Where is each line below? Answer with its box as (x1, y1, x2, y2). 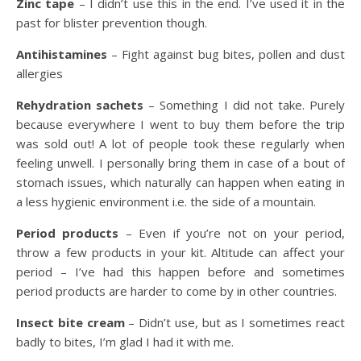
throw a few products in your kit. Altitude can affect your (16, 244, 345, 260)
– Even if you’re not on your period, (118, 225, 346, 241)
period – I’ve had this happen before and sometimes (16, 263, 345, 280)
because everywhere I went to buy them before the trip (16, 116, 345, 132)
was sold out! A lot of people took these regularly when (16, 135, 345, 151)
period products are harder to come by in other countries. (16, 283, 337, 299)
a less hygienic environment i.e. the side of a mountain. (16, 193, 316, 210)
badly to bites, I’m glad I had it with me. (16, 334, 234, 350)
